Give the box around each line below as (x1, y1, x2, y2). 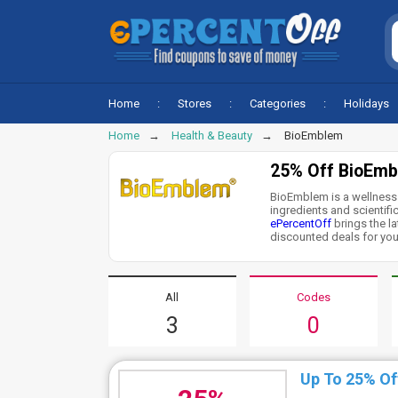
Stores (178, 97, 211, 110)
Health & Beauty (171, 129, 252, 142)
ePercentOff (270, 217, 332, 230)
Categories (250, 97, 306, 110)
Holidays (344, 97, 389, 110)
